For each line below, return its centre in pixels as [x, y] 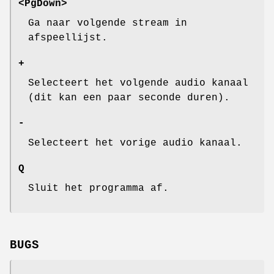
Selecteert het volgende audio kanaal [138, 83]
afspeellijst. [68, 38]
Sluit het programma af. [98, 188]
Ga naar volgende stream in [108, 23]
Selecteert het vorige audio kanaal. [135, 143]
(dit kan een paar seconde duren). [129, 98]
